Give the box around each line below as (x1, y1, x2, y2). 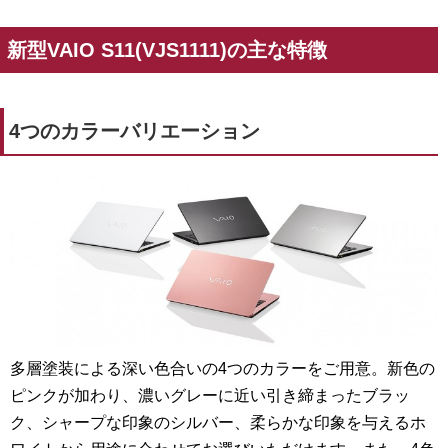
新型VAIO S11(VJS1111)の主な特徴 (7, 38, 327, 61)
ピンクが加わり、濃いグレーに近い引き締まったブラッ (10, 387, 410, 405)
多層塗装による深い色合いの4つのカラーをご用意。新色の (10, 360, 435, 378)
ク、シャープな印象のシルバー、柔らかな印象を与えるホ (10, 414, 426, 432)
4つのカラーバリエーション (9, 119, 260, 142)
